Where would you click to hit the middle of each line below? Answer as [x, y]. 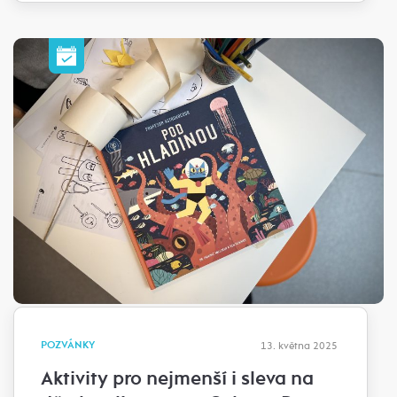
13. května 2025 [299, 345]
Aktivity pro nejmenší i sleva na [177, 378]
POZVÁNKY [68, 345]
